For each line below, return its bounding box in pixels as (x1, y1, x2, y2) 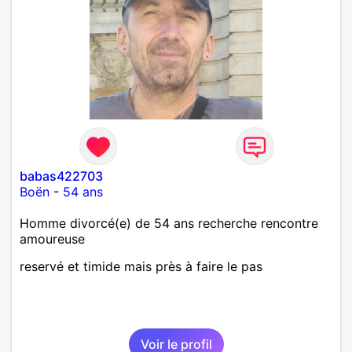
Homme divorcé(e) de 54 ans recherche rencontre (20, 214, 318, 231)
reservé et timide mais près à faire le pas (20, 258, 262, 274)
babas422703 (20, 167, 103, 184)
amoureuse (20, 230, 85, 247)
